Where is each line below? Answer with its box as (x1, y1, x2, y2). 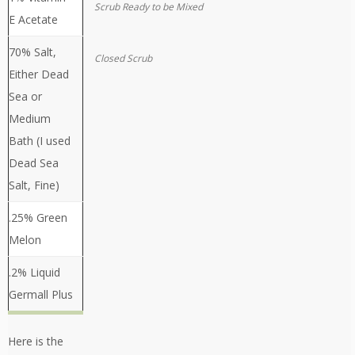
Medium (9, 111, 51, 127)
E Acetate (9, 12, 58, 28)
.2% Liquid (9, 265, 60, 281)
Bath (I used (9, 133, 71, 149)
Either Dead (9, 67, 69, 82)
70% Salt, (9, 44, 56, 60)
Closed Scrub (94, 52, 152, 66)
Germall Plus (9, 287, 73, 303)
